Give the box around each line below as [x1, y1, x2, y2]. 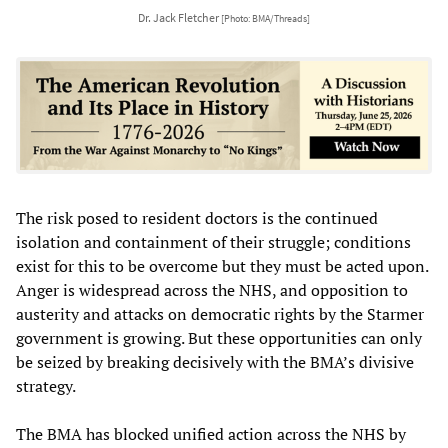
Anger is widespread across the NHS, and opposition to [16, 278, 408, 301]
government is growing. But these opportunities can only [16, 326, 422, 349]
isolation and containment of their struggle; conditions [16, 230, 411, 253]
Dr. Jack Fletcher [138, 9, 221, 25]
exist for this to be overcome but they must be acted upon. [16, 254, 428, 277]
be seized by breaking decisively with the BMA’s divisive [16, 350, 414, 373]
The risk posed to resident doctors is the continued [16, 206, 378, 229]
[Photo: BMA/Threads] [221, 12, 310, 25]
